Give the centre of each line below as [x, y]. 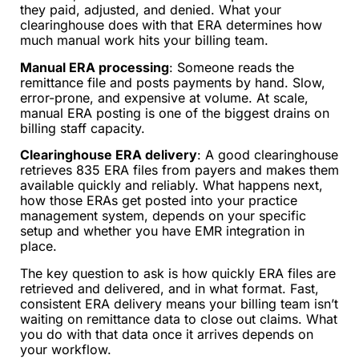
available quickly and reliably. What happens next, [171, 186]
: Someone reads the [232, 67]
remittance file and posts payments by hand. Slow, [173, 82]
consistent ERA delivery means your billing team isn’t [179, 303]
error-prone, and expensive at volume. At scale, [164, 97]
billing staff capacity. [83, 128]
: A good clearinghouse [268, 155]
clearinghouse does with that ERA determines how [171, 25]
